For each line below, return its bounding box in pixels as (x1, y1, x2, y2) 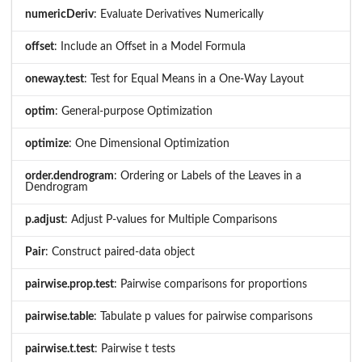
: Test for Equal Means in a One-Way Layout (84, 74, 304, 86)
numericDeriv (25, 9, 94, 21)
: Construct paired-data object (45, 246, 195, 259)
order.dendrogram (25, 170, 114, 183)
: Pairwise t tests (95, 343, 175, 356)
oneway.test (25, 74, 84, 86)
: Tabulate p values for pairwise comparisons (94, 311, 313, 323)
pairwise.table (25, 311, 94, 323)
